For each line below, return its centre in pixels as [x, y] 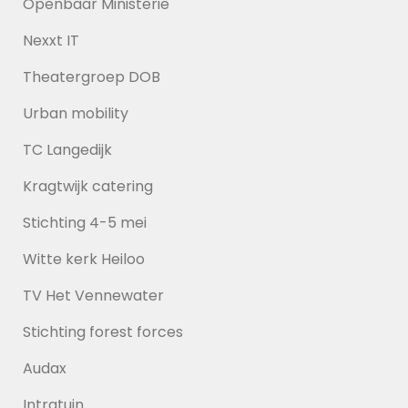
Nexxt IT [51, 41]
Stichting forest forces [103, 332]
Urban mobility [76, 113]
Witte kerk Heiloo [84, 259]
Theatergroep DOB [92, 77]
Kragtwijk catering [88, 186]
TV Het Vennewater [93, 296]
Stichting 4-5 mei [85, 223]
